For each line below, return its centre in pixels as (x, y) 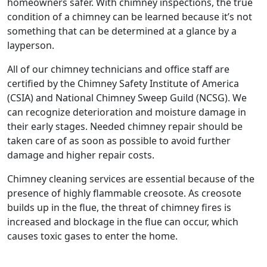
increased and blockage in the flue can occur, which (123, 222)
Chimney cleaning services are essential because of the (131, 179)
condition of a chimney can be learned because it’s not (130, 17)
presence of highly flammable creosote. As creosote (124, 193)
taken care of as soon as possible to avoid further (119, 141)
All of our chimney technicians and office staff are (118, 69)
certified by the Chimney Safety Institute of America (123, 83)
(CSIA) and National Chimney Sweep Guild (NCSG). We (127, 98)
